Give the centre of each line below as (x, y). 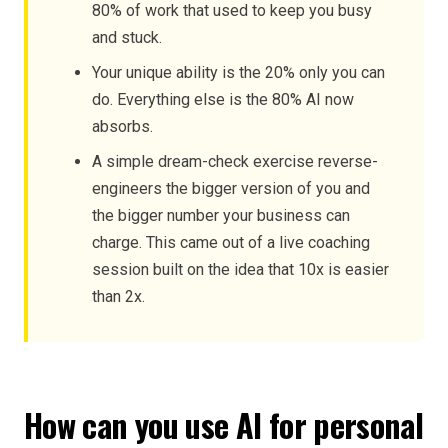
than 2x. (118, 296)
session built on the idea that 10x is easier (240, 269)
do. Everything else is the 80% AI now (223, 99)
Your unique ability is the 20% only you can (238, 72)
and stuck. (127, 37)
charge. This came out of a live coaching (231, 242)
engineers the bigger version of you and (231, 188)
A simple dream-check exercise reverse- (235, 161)
